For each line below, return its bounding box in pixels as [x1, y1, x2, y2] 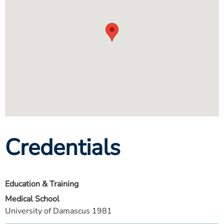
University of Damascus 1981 [5, 205, 112, 216]
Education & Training [5, 178, 78, 189]
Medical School [5, 193, 59, 204]
